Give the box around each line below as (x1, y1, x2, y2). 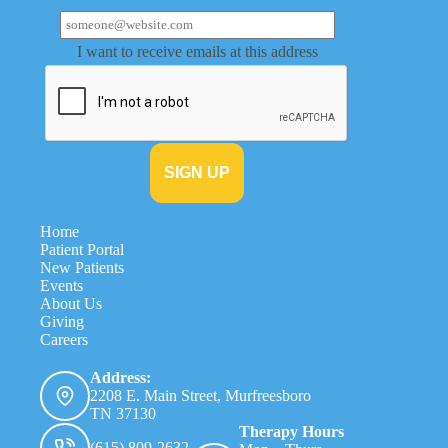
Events (40, 277, 83, 295)
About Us (40, 295, 102, 313)
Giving (40, 313, 84, 331)
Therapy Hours (239, 423, 344, 441)
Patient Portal (40, 241, 124, 259)
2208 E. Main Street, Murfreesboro (90, 387, 311, 405)
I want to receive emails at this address (76, 43, 318, 61)
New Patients (40, 259, 124, 277)
